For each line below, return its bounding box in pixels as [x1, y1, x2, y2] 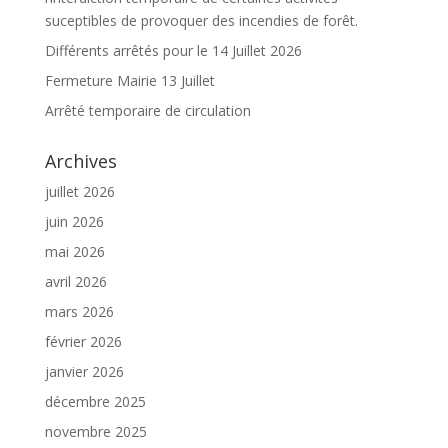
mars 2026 [44, 301, 114, 321]
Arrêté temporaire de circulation [44, 100, 251, 120]
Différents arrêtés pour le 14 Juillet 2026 [44, 40, 302, 60]
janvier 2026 [44, 361, 124, 381]
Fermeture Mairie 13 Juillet [44, 70, 215, 90]
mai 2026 [44, 241, 105, 261]
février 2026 [44, 331, 122, 351]
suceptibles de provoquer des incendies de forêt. [44, 10, 358, 30]
